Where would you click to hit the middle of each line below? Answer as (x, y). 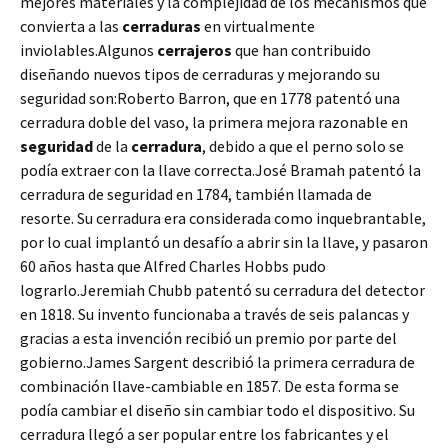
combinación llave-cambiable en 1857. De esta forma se (209, 386)
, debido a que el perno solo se (303, 146)
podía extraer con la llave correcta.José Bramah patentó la (220, 170)
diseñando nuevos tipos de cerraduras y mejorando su (200, 74)
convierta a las (71, 26)
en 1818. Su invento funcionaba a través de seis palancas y (214, 314)
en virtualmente (258, 26)
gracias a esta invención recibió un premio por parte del (208, 338)
